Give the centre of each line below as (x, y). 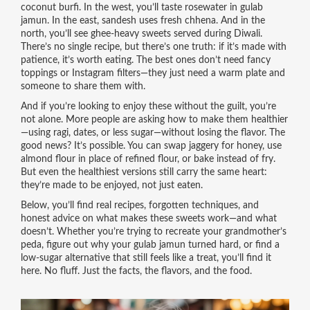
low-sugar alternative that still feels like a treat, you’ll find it (146, 258)
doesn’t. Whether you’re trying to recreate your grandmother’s (153, 232)
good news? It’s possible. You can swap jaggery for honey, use (151, 146)
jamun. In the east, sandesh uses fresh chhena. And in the (143, 21)
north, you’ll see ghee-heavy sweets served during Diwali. (141, 34)
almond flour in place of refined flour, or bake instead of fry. (148, 159)
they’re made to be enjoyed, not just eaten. (111, 185)
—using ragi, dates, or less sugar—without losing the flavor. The (153, 133)
